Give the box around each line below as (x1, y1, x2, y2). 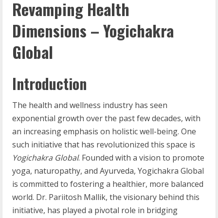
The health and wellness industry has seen (12, 99, 167, 110)
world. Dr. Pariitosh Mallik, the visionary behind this (12, 191, 200, 202)
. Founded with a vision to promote (78, 152, 204, 163)
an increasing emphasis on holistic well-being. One (12, 126, 196, 137)
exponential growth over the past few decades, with (12, 112, 200, 124)
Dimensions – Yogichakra (12, 19, 174, 42)
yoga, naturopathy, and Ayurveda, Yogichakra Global (12, 165, 204, 176)
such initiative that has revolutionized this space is (12, 139, 195, 150)
